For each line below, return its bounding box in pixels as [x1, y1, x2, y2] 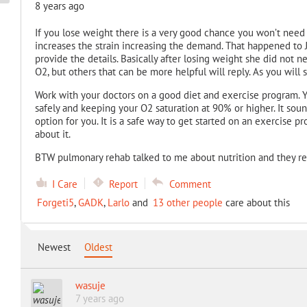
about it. [34, 127, 71, 140]
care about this [222, 196, 290, 209]
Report [108, 177, 138, 191]
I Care [51, 177, 77, 191]
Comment [169, 177, 211, 191]
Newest [37, 241, 71, 254]
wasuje [75, 279, 106, 292]
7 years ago [75, 292, 124, 305]
